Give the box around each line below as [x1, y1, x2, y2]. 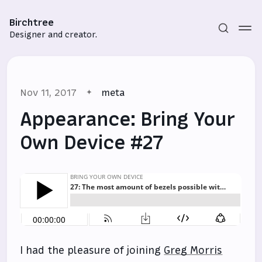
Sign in [117, 180, 145, 192]
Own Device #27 [20, 130, 164, 156]
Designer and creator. [9, 29, 97, 40]
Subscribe [109, 160, 153, 173]
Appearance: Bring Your [20, 106, 235, 132]
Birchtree [9, 16, 54, 29]
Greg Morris [164, 243, 223, 257]
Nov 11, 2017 [20, 86, 77, 99]
